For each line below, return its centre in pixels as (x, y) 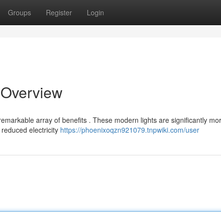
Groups (19, 12)
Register (59, 12)
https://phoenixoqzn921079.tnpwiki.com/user (130, 130)
